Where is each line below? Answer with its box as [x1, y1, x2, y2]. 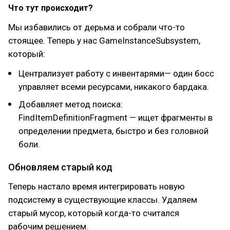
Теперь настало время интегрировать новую [8, 181, 185, 191]
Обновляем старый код [8, 162, 112, 172]
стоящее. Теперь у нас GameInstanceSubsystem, [8, 35, 200, 46]
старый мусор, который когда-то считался [8, 208, 179, 218]
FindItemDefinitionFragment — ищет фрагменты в [18, 112, 213, 123]
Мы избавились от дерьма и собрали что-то [8, 22, 185, 32]
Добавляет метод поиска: [18, 99, 123, 109]
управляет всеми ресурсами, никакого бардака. [18, 82, 209, 92]
